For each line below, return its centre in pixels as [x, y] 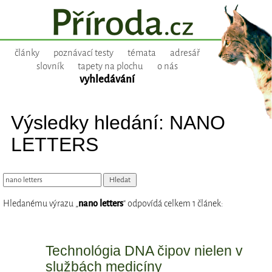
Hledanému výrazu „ [41, 204]
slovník [50, 66]
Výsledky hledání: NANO [118, 122]
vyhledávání [107, 80]
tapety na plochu [110, 66]
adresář [185, 53]
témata [141, 53]
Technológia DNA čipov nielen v [144, 251]
